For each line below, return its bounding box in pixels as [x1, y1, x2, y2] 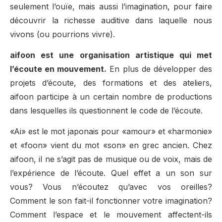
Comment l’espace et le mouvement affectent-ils [10, 210, 212, 220]
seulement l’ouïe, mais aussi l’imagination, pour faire [10, 1, 212, 11]
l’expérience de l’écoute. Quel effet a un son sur [10, 168, 212, 178]
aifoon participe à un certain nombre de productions [10, 92, 212, 102]
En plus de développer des [107, 64, 213, 74]
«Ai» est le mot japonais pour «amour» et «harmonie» [10, 126, 212, 137]
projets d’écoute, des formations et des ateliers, [10, 78, 212, 88]
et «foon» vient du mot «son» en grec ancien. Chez [10, 140, 212, 151]
